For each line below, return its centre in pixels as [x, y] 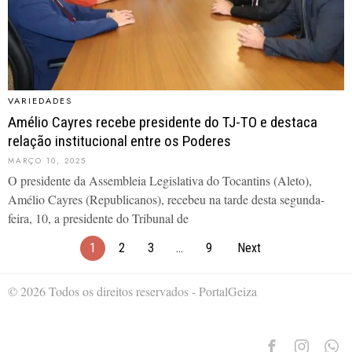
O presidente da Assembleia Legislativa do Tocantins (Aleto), [160, 180]
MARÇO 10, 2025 [47, 160]
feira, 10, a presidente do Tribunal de [98, 218]
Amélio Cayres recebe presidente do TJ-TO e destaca [163, 122]
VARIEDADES [40, 100]
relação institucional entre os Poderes [119, 141]
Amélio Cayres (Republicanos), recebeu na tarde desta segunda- [166, 199]
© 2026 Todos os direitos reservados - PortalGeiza [132, 291]
